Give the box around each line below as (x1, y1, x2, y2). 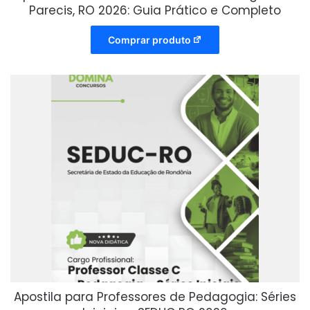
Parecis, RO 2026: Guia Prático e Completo (29, 2, 281, 19)
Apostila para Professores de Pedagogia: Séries (14, 289, 296, 306)
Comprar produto (107, 34, 191, 46)
